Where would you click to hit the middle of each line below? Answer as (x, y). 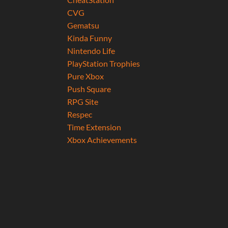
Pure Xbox (85, 76)
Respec (79, 115)
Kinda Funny (89, 38)
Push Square (89, 89)
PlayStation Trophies (103, 64)
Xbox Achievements (102, 140)
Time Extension (94, 127)
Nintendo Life (91, 51)
